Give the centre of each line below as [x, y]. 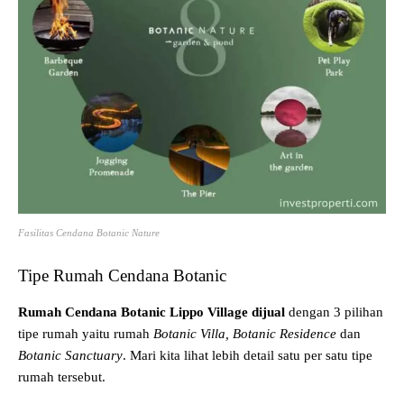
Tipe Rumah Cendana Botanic [122, 275]
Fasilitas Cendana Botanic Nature [89, 232]
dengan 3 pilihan [334, 312]
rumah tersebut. [62, 376]
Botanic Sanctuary [70, 355]
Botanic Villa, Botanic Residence [247, 333]
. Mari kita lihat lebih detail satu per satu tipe [248, 355]
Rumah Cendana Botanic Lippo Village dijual [151, 312]
